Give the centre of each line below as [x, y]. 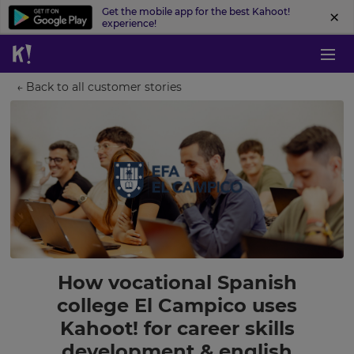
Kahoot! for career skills [177, 328]
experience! [129, 23]
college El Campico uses [177, 305]
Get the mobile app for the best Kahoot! [196, 11]
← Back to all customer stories [99, 87]
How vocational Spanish [177, 282]
